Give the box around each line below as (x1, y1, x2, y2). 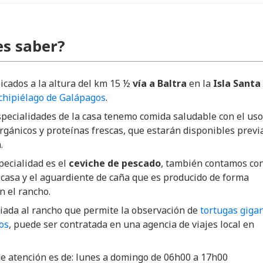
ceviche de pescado (69, 157, 161, 170)
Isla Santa (211, 77, 261, 90)
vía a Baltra (133, 77, 189, 90)
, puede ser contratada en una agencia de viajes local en (9, 218, 254, 231)
